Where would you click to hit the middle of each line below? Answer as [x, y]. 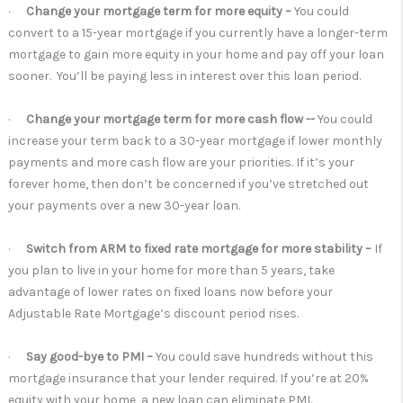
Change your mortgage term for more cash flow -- [170, 119]
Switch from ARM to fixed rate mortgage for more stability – [200, 249]
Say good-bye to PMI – [91, 357]
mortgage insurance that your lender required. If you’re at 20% [188, 378]
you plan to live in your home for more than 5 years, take [171, 270]
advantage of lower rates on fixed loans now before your [170, 292]
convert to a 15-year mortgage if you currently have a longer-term [198, 33]
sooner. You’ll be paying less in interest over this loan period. [184, 76]
